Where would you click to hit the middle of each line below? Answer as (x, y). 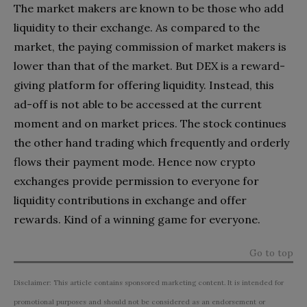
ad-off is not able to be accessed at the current (138, 104)
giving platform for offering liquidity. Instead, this (144, 85)
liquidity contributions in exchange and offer (130, 200)
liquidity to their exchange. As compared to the (137, 27)
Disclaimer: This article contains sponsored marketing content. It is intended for (149, 282)
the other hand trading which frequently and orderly (151, 142)
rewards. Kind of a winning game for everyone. (137, 219)
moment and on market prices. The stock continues (150, 123)
